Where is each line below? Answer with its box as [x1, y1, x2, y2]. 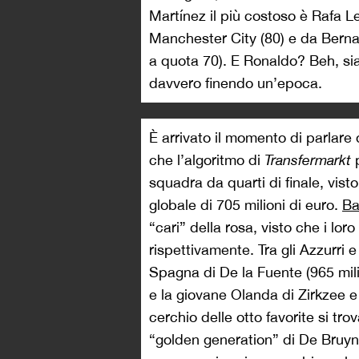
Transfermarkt [264, 151, 351, 168]
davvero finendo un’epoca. [149, 75, 322, 91]
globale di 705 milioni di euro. [149, 196, 342, 213]
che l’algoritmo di [149, 151, 264, 168]
